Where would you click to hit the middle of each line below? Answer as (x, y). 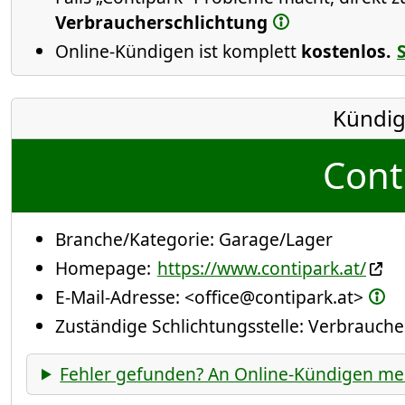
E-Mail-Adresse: (120, 297)
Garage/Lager (276, 239)
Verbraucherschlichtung (161, 22)
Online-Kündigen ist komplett (178, 51)
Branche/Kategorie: (137, 239)
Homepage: (105, 268)
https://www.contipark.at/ (262, 268)
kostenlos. (346, 51)
